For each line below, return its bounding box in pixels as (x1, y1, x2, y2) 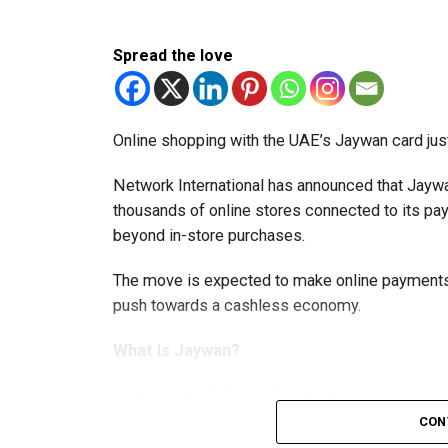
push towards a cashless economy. (113, 296, 362, 316)
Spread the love (113, 46, 233, 66)
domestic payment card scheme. (113, 411, 347, 431)
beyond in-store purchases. (113, 226, 306, 246)
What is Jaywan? (113, 341, 240, 361)
